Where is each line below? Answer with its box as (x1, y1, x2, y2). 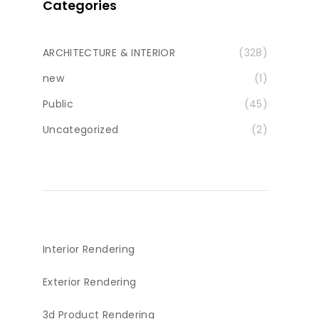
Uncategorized (43, 122, 119, 137)
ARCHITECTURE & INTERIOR (43, 45, 176, 60)
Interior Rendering (43, 241, 135, 256)
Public (43, 96, 74, 111)
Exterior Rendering (43, 274, 137, 289)
